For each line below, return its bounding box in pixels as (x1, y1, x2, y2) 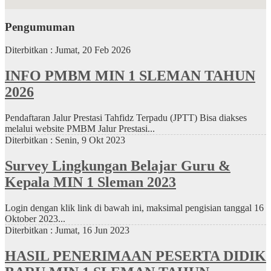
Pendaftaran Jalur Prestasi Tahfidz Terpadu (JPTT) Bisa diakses (5, 113, 247, 123)
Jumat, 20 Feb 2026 (55, 45, 131, 56)
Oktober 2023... (5, 214, 65, 224)
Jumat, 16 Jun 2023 (55, 225, 129, 236)
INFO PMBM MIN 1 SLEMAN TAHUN (5, 68, 255, 84)
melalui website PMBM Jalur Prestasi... (5, 123, 155, 134)
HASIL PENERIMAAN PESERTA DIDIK (5, 248, 266, 264)
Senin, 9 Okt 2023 (55, 135, 125, 146)
